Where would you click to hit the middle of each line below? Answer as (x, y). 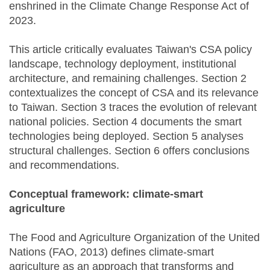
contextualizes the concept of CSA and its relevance (134, 93)
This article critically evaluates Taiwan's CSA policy (130, 50)
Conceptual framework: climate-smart (106, 194)
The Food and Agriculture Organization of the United (134, 238)
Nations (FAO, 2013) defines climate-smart (111, 252)
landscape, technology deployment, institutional (123, 64)
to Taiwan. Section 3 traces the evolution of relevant (133, 108)
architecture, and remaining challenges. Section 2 (128, 79)
